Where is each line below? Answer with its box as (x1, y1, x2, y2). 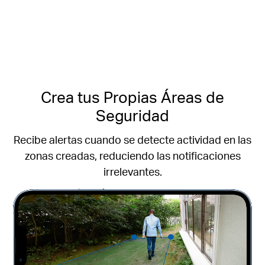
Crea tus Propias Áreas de (41, 86, 224, 106)
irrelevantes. (103, 164, 162, 179)
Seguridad (96, 105, 169, 125)
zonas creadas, (24, 148, 97, 163)
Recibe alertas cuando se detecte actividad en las (14, 132, 251, 147)
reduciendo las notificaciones (96, 148, 241, 163)
